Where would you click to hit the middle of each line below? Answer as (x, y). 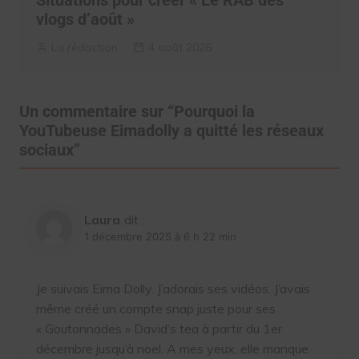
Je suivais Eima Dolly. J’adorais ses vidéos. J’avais (173, 289)
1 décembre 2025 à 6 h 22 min (160, 237)
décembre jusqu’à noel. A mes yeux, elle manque (172, 349)
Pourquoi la (214, 112)
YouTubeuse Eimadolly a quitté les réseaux (171, 131)
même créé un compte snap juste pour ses (155, 309)
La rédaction (84, 48)
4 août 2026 (179, 48)
